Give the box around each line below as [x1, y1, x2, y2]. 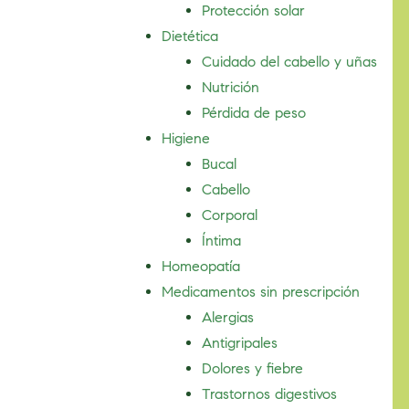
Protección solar [202, 2, 306, 19]
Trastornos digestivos [202, 385, 338, 403]
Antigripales [202, 334, 278, 351]
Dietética [162, 27, 219, 45]
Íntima [202, 232, 242, 249]
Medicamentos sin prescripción [162, 283, 361, 300]
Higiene [162, 130, 211, 147]
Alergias [202, 309, 255, 326]
